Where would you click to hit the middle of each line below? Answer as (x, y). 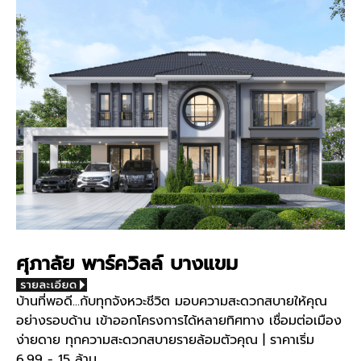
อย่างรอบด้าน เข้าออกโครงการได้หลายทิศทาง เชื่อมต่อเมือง (179, 321)
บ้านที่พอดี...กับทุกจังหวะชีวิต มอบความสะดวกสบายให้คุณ (172, 302)
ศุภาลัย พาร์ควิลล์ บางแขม (127, 264)
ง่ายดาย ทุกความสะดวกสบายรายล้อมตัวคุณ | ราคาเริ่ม (165, 340)
